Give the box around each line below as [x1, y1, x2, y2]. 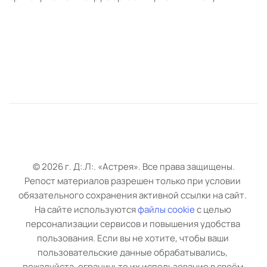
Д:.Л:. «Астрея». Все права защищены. [71, 160, 235, 173]
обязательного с [18, 189, 91, 202]
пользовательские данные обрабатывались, [38, 246, 228, 259]
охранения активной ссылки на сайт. [91, 189, 249, 202]
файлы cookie [137, 203, 195, 216]
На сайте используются [34, 203, 138, 216]
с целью [196, 203, 231, 216]
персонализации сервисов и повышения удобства [25, 218, 240, 231]
